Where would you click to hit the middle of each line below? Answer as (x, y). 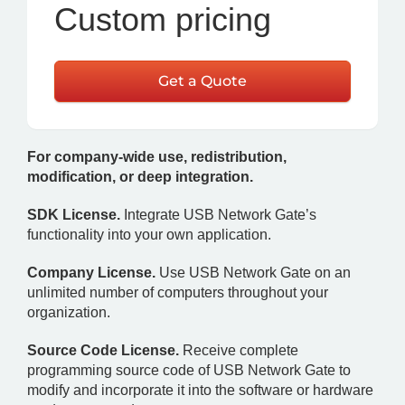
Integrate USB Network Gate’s (218, 215)
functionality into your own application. (149, 235)
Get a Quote (202, 81)
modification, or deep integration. (140, 177)
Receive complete (239, 350)
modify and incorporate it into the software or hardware (200, 390)
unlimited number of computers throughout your (178, 292)
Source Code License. (103, 350)
